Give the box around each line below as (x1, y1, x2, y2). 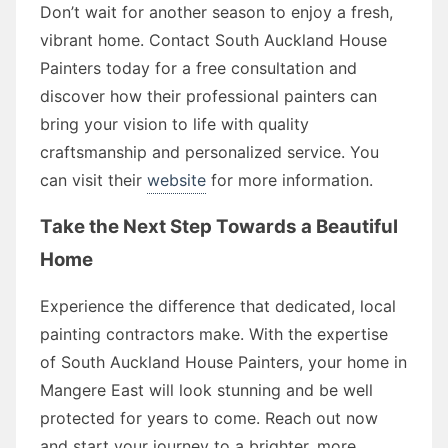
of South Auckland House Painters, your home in (40, 351, 407, 372)
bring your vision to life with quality (40, 113, 309, 134)
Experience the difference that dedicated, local (40, 295, 396, 316)
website (147, 169, 206, 190)
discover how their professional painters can (40, 85, 377, 106)
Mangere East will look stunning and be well (40, 379, 373, 400)
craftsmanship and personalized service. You (40, 141, 379, 162)
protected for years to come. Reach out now (40, 407, 378, 428)
